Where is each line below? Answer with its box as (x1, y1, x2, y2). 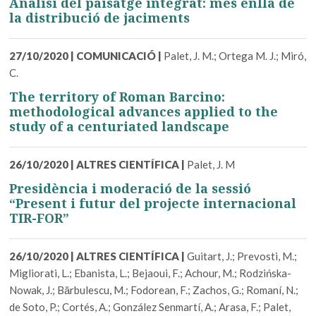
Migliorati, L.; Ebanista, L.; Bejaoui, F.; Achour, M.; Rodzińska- (9, 267, 292, 279)
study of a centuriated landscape (9, 118, 230, 135)
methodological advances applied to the (9, 103, 279, 120)
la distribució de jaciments (9, 9, 190, 26)
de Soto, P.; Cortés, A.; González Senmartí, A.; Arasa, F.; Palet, (9, 300, 291, 313)
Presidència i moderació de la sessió (9, 180, 252, 197)
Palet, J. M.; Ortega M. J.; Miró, (162, 49, 307, 62)
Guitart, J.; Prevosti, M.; (185, 250, 298, 262)
